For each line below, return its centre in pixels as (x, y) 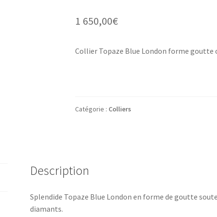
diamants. (47, 209)
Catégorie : (92, 109)
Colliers (120, 109)
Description (60, 170)
